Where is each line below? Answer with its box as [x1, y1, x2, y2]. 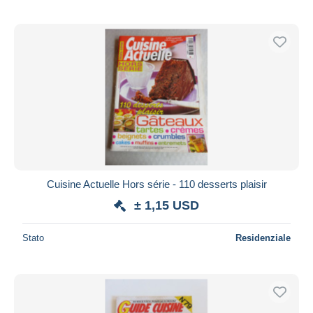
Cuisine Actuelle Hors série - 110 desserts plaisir [46, 177, 267, 190]
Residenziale [235, 232, 291, 243]
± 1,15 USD [134, 198, 199, 212]
